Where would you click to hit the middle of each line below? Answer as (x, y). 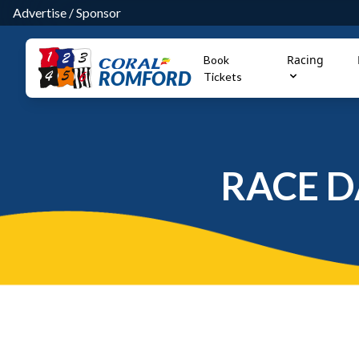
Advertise (40, 12)
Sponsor (99, 12)
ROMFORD (145, 78)
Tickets (223, 77)
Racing (305, 60)
